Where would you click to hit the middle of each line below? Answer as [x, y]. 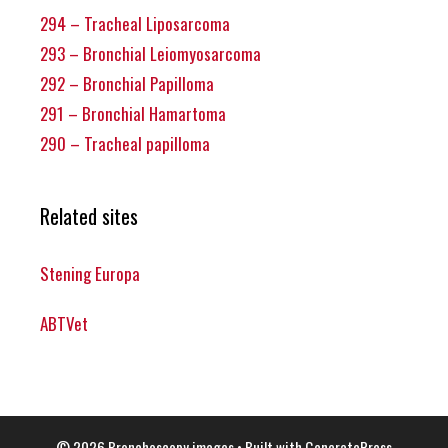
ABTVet [64, 324]
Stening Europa [90, 273]
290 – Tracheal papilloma [125, 143]
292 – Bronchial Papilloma [127, 83]
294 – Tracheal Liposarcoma [135, 23]
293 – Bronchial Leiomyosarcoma [150, 53]
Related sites [89, 215]
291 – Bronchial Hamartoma [133, 113]
